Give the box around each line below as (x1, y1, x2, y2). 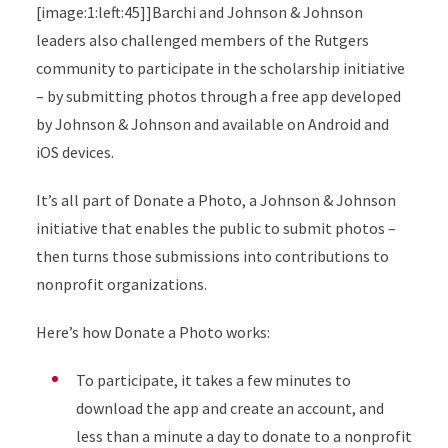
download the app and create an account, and (75, 398, 384, 418)
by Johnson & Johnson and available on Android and (35, 114, 389, 134)
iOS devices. (35, 142, 114, 162)
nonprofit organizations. (35, 274, 207, 294)
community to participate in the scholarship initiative (35, 58, 405, 78)
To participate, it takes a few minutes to (75, 370, 351, 390)
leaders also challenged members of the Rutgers (35, 30, 369, 50)
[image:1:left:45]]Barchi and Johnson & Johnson (35, 2, 363, 22)
